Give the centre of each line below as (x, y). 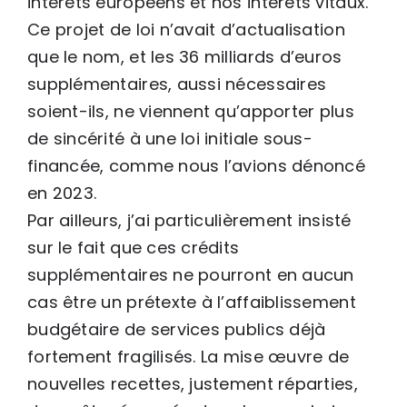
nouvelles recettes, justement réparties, (193, 383)
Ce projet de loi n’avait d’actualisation (186, 29)
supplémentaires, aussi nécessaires (177, 84)
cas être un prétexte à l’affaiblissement (192, 302)
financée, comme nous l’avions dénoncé (196, 165)
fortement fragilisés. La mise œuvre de (189, 356)
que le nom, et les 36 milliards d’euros (185, 56)
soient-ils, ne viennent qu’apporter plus (191, 111)
